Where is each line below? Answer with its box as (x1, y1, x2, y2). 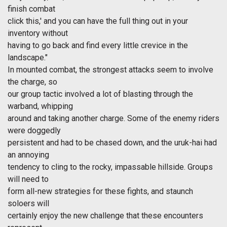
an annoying (8, 150, 49, 160)
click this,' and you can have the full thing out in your (8, 16, 188, 26)
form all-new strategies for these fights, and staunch (8, 186, 193, 197)
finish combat (8, 4, 55, 14)
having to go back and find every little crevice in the (8, 41, 188, 51)
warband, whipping (8, 101, 73, 111)
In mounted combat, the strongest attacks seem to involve (8, 65, 213, 75)
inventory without (8, 28, 68, 39)
